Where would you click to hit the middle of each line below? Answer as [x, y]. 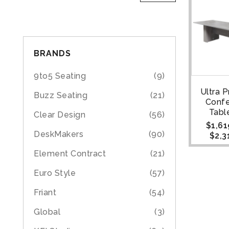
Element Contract [70, 154]
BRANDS [52, 53]
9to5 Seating [60, 76]
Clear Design [60, 115]
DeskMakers [59, 134]
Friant [45, 192]
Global [47, 212]
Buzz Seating [61, 95]
